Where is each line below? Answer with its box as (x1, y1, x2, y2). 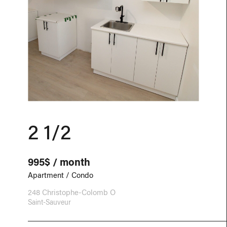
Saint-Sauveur (28, 197, 71, 207)
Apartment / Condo (28, 170, 93, 180)
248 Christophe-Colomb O (28, 187, 116, 197)
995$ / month (28, 155, 90, 168)
